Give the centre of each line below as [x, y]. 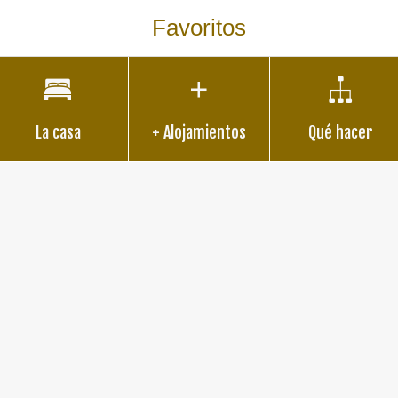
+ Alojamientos [199, 132]
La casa [58, 132]
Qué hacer [340, 132]
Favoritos [199, 28]
